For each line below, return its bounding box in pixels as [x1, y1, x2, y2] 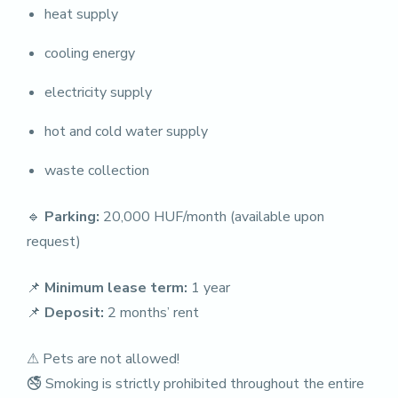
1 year [187, 278, 230, 298]
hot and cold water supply [44, 122, 208, 141]
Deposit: [44, 303, 104, 322]
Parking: [44, 207, 99, 227]
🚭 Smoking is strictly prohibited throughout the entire [27, 374, 364, 394]
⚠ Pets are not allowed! [27, 349, 179, 369]
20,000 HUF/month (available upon [99, 207, 324, 227]
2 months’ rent [104, 303, 199, 322]
